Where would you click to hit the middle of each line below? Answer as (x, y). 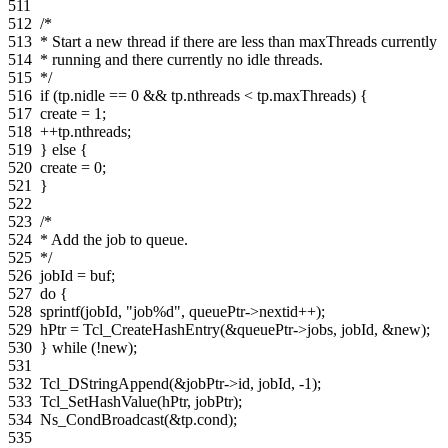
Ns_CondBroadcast (102, 419)
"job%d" (153, 311)
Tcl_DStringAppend (104, 383)
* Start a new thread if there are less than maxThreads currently (238, 41)
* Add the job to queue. (114, 239)
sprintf (60, 311)
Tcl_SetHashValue (98, 401)
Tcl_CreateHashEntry (151, 329)
